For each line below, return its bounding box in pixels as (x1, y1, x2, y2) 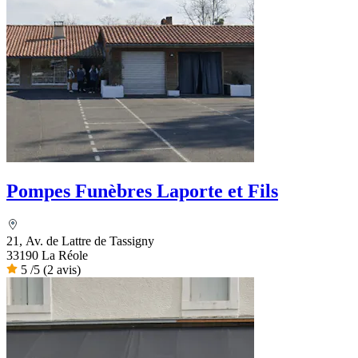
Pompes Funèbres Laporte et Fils (6, 181, 278, 202)
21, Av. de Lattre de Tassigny (6, 234, 154, 249)
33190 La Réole (6, 249, 88, 263)
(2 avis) (43, 263, 81, 277)
